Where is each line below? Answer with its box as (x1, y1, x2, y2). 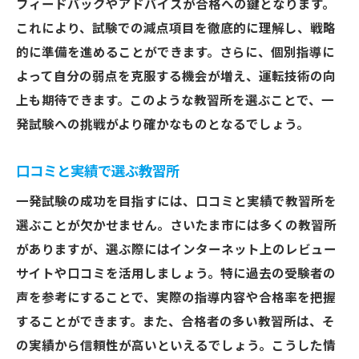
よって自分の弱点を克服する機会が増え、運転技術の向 (16, 70, 336, 84)
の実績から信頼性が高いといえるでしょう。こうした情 (16, 339, 336, 353)
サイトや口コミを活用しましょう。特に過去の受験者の (16, 267, 336, 281)
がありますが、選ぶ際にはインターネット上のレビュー (16, 243, 337, 257)
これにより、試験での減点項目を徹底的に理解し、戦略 (16, 22, 336, 36)
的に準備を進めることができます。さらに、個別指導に (16, 46, 335, 60)
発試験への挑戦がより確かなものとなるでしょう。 (16, 118, 309, 132)
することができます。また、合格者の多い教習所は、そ (16, 315, 335, 329)
